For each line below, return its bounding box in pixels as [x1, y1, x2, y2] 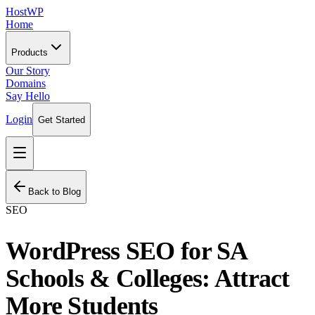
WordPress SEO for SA [6, 236, 247, 265]
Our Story [6, 65, 50, 77]
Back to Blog [28, 186, 81, 197]
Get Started [38, 114, 85, 125]
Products [11, 46, 48, 58]
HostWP [6, 6, 44, 18]
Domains [6, 77, 46, 89]
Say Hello [6, 90, 50, 102]
